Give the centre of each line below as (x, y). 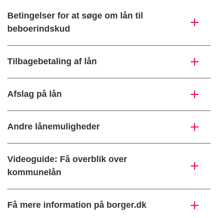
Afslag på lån (35, 94)
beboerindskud (39, 29)
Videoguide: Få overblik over (67, 159)
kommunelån (34, 173)
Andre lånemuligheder (54, 127)
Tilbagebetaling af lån (52, 62)
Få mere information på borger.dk (77, 205)
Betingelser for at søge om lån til (75, 16)
